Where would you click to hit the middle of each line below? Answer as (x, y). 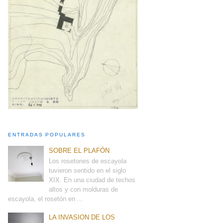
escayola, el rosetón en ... (46, 199)
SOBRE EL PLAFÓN (79, 150)
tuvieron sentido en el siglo (88, 171)
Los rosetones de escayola (88, 161)
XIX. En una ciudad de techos (92, 180)
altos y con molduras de (84, 190)
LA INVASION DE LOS (82, 218)
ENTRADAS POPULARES (47, 134)
